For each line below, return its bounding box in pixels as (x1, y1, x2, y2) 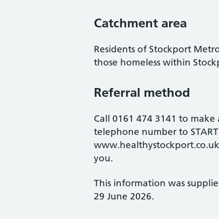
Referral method (94, 85, 190, 100)
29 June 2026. (94, 191, 154, 202)
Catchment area (94, 15, 187, 31)
